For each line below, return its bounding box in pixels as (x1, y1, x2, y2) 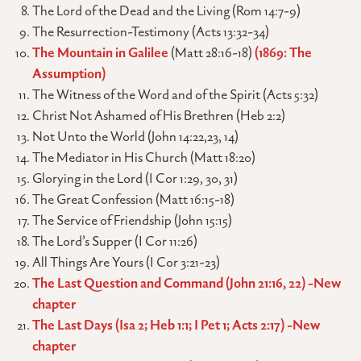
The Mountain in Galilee (32, 44, 168, 62)
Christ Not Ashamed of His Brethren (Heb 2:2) (32, 106, 285, 125)
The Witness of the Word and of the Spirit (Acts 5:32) (32, 85, 318, 104)
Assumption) (32, 64, 106, 83)
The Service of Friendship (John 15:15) (32, 211, 232, 230)
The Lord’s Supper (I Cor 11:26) (32, 232, 197, 251)
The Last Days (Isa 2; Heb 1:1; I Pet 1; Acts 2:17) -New (32, 316, 320, 334)
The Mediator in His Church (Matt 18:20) (32, 148, 255, 167)
